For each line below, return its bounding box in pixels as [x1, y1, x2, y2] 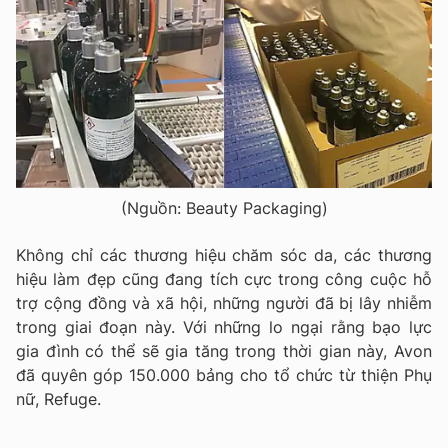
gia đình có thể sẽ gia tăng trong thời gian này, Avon [16, 340, 432, 361]
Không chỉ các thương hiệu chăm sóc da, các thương [16, 244, 432, 265]
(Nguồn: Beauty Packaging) [120, 197, 328, 218]
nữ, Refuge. [16, 388, 101, 409]
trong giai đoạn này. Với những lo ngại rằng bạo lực [16, 316, 432, 337]
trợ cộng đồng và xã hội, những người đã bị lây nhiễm [16, 292, 432, 313]
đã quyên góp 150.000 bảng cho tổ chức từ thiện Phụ [16, 364, 432, 385]
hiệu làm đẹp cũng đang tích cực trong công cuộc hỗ [16, 268, 432, 289]
